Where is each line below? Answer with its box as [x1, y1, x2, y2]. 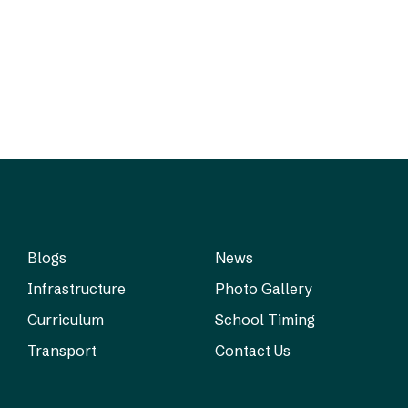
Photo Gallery [215, 280, 312, 298]
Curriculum [27, 311, 104, 329]
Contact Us [215, 342, 291, 360]
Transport [27, 342, 97, 360]
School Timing [215, 311, 315, 329]
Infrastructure [27, 280, 126, 298]
